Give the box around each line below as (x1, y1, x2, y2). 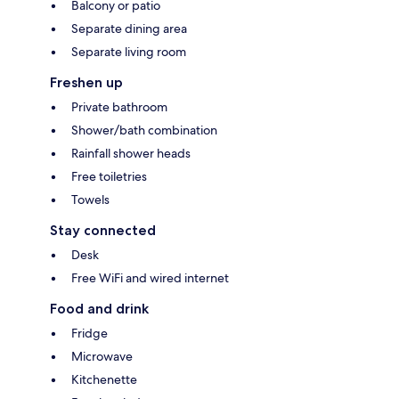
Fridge (71, 325, 108, 342)
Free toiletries (71, 168, 147, 185)
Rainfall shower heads (71, 145, 191, 162)
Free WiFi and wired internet (71, 270, 229, 287)
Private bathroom (71, 99, 167, 116)
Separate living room (71, 44, 186, 61)
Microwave (71, 348, 133, 365)
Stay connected (50, 222, 156, 240)
